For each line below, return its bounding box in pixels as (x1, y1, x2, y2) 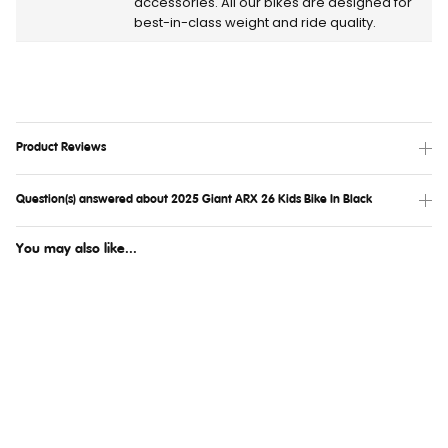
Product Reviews (16, 141, 106, 154)
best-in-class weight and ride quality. (134, 12, 376, 32)
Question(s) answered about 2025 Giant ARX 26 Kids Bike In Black (16, 193, 372, 206)
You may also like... (16, 241, 137, 256)
